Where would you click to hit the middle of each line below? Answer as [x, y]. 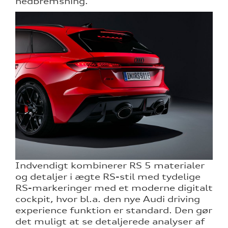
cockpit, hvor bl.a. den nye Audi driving [108, 199]
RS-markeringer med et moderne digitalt [114, 188]
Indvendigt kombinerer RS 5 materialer [110, 166]
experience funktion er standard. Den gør [114, 210]
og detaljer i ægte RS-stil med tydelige [108, 177]
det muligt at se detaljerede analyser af [110, 222]
